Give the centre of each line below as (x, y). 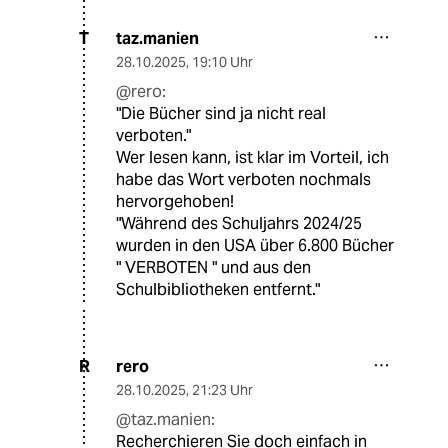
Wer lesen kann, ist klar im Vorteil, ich (252, 157)
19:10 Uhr (222, 61)
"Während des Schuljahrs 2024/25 (239, 223)
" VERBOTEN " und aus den (213, 267)
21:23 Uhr (222, 389)
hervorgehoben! (175, 201)
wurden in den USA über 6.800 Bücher (255, 245)
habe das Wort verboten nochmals (243, 179)
